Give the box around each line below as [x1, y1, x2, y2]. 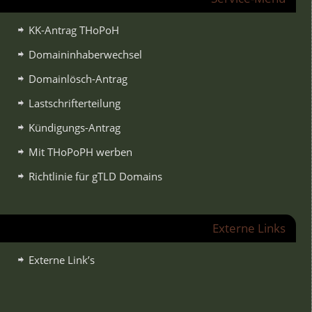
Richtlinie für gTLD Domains [28, 169, 162, 183]
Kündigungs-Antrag [28, 120, 120, 134]
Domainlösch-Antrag [28, 71, 127, 86]
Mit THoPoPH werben [28, 144, 132, 159]
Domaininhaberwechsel [28, 47, 142, 61]
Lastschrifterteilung [28, 95, 120, 110]
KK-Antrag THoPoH [28, 22, 119, 37]
